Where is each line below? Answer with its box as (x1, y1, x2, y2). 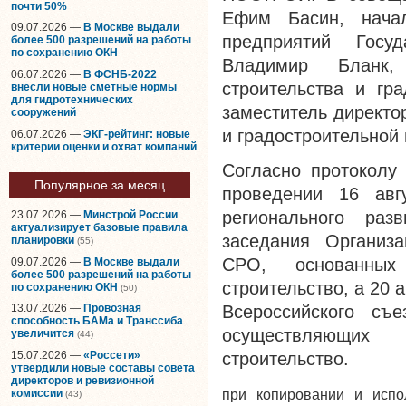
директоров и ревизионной (11, 373, 154, 387)
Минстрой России (83, 208, 178, 222)
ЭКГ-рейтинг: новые (83, 127, 190, 140)
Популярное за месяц (34, 178, 165, 193)
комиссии (11, 386, 63, 400)
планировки (11, 234, 74, 247)
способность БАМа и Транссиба (11, 314, 183, 328)
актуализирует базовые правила (11, 221, 188, 235)
